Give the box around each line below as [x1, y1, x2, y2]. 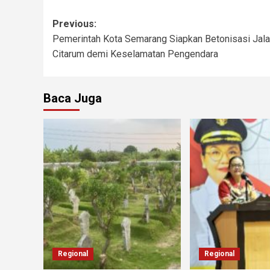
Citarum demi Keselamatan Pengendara [52, 48, 218, 60]
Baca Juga [43, 91, 102, 106]
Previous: [52, 18, 96, 30]
